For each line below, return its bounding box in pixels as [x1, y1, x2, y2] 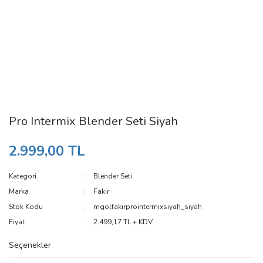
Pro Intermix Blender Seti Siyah [9, 113, 178, 129]
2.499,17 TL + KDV [93, 217, 153, 227]
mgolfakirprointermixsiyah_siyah [93, 202, 203, 211]
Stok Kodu [9, 202, 43, 211]
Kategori [9, 171, 36, 181]
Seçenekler [9, 240, 51, 251]
